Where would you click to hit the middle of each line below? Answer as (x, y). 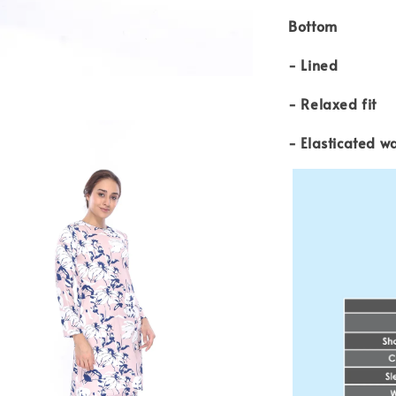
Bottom (313, 25)
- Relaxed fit (332, 103)
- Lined (313, 64)
